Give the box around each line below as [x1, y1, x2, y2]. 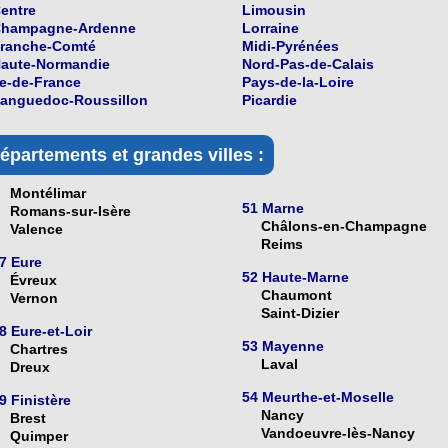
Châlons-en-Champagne [261, 218, 427, 235]
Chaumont [261, 287, 332, 304]
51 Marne [242, 200, 304, 217]
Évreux [9, 272, 57, 289]
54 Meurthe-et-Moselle [242, 389, 394, 406]
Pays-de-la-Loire [242, 74, 354, 91]
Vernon [9, 290, 58, 307]
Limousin [242, 2, 306, 19]
